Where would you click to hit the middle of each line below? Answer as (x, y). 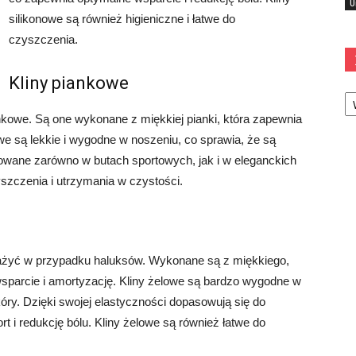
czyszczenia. (43, 39)
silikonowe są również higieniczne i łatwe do (122, 19)
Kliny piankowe (69, 83)
